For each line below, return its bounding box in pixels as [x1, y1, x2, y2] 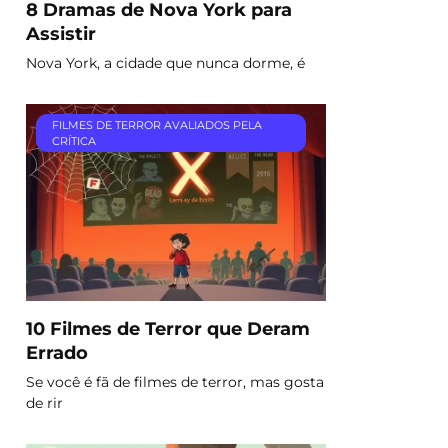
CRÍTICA [51, 133, 96, 148]
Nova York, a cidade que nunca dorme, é [26, 53, 305, 72]
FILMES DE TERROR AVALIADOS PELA [51, 117, 262, 132]
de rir [26, 393, 63, 412]
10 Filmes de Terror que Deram [26, 317, 310, 339]
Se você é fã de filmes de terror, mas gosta [26, 372, 324, 391]
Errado [26, 341, 88, 363]
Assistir [26, 22, 96, 44]
